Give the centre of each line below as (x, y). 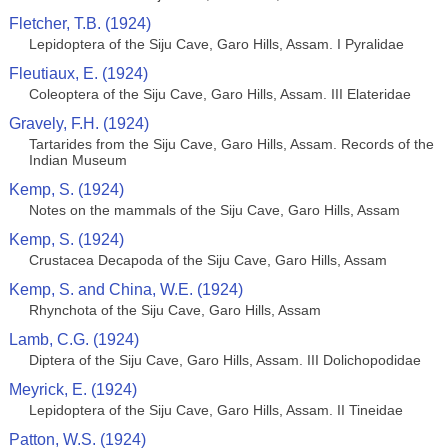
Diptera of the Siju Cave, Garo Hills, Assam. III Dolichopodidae (224, 360)
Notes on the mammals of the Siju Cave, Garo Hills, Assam (214, 210)
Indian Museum (77, 160)
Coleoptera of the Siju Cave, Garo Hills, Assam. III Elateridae (219, 94)
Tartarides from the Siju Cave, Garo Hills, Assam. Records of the (231, 144)
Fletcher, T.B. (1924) (79, 23)
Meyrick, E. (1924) (72, 389)
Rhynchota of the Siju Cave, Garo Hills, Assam (174, 310)
